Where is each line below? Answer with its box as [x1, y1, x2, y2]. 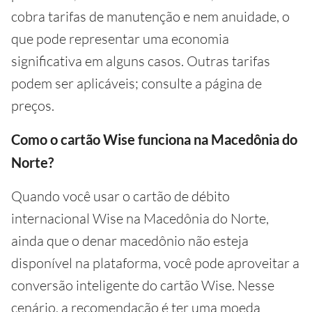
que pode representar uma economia [11, 30, 229, 47]
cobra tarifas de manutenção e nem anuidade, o [11, 8, 290, 25]
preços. [11, 97, 54, 114]
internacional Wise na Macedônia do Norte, [11, 210, 269, 227]
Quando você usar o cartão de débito [11, 187, 230, 205]
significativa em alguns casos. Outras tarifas [11, 52, 270, 70]
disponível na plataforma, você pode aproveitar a [11, 254, 299, 272]
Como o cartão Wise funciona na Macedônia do [11, 131, 297, 148]
